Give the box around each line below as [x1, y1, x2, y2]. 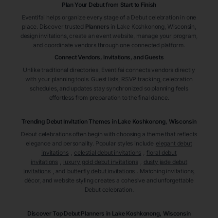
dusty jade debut [143, 158, 187, 166]
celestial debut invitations [73, 149, 142, 157]
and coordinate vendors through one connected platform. [33, 41, 185, 49]
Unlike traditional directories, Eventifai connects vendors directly [23, 66, 195, 74]
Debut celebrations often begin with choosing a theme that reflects [20, 130, 198, 138]
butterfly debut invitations [67, 167, 135, 175]
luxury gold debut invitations [63, 158, 138, 166]
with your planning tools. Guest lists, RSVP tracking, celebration [25, 75, 193, 83]
